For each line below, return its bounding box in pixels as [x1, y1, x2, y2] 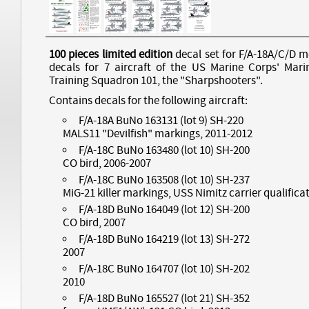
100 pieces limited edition [49, 48, 172, 61]
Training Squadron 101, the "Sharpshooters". [49, 74, 263, 87]
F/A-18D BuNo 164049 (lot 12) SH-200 [78, 203, 250, 216]
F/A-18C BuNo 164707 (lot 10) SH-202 [78, 262, 250, 275]
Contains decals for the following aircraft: [49, 94, 248, 107]
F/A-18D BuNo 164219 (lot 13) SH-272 [78, 232, 250, 246]
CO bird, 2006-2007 [63, 157, 151, 170]
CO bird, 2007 [63, 216, 126, 229]
